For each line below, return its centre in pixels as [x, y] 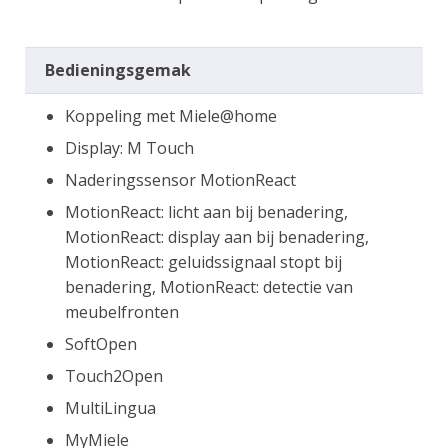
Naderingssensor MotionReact [180, 179]
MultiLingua [110, 407]
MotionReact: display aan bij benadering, [217, 236]
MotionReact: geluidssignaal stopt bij [203, 261]
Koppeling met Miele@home [171, 115]
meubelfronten [122, 311]
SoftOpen [101, 343]
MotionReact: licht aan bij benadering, [206, 211]
